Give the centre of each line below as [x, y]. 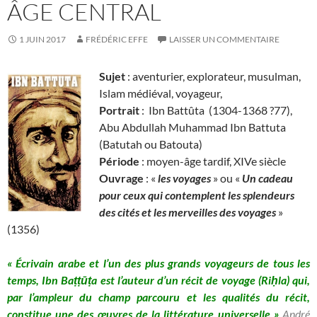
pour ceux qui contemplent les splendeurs [197, 195]
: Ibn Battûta [174, 110]
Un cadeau [266, 178]
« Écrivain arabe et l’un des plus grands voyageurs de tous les [158, 263]
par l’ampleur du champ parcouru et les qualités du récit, [158, 297]
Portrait [119, 110]
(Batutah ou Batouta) [151, 144]
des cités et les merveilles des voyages [188, 212]
